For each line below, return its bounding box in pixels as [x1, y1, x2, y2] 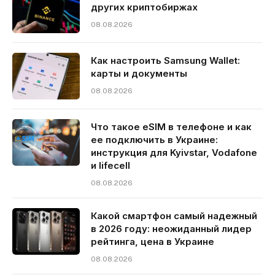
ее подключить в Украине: [91, 133, 218, 145]
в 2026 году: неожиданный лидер [91, 222, 252, 234]
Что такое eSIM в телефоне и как [91, 120, 252, 133]
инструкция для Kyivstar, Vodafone [91, 146, 257, 158]
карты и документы [91, 67, 187, 79]
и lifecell [91, 159, 130, 171]
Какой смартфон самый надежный [91, 209, 257, 222]
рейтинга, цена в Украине [91, 235, 214, 247]
